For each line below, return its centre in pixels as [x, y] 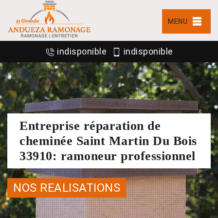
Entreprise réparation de [90, 126]
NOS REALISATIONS [67, 188]
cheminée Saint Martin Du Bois [108, 141]
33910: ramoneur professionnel [108, 156]
